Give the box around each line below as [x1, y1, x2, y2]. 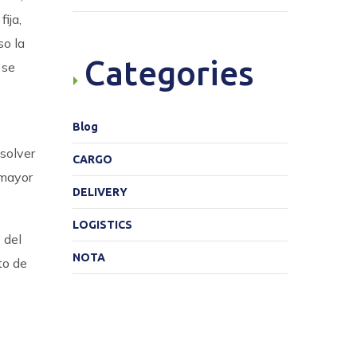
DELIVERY [73, 186, 127, 198]
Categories [84, 54, 254, 92]
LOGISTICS [73, 218, 132, 231]
